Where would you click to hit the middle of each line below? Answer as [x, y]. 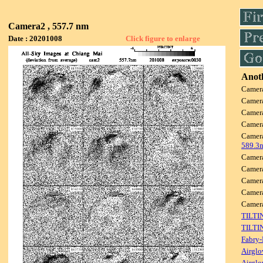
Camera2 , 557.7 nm [48, 26]
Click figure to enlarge [163, 38]
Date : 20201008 [35, 38]
